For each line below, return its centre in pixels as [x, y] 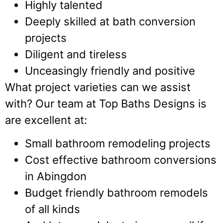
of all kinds [53, 209]
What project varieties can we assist [98, 87]
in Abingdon [56, 176]
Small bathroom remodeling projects [118, 144]
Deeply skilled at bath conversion [110, 21]
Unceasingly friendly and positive [110, 70]
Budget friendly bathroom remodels [116, 193]
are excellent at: [46, 120]
